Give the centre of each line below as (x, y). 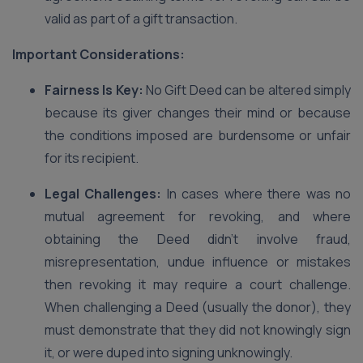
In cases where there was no (259, 194)
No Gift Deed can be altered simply (247, 90)
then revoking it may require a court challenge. (198, 284)
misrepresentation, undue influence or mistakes (198, 262)
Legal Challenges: (106, 194)
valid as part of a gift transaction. (141, 19)
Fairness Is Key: (94, 90)
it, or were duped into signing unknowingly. (169, 352)
